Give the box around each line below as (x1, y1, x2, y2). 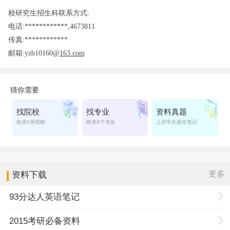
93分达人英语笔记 (9, 192, 80, 202)
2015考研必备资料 (9, 216, 81, 226)
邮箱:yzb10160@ (8, 49, 60, 57)
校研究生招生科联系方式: (8, 9, 89, 17)
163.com (59, 49, 85, 57)
